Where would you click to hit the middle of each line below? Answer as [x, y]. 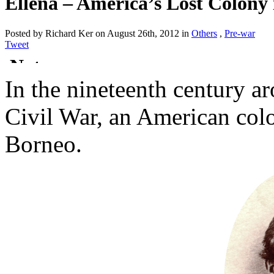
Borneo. [43, 144]
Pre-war [240, 33]
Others [204, 33]
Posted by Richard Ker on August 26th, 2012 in [98, 33]
